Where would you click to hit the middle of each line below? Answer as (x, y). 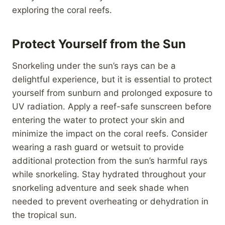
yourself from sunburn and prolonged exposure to (112, 93)
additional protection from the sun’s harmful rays (110, 160)
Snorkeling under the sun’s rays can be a (94, 66)
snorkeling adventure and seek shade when (100, 188)
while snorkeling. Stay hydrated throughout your (109, 174)
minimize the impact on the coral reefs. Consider (110, 133)
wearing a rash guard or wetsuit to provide (98, 147)
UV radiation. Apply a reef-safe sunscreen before (112, 106)
